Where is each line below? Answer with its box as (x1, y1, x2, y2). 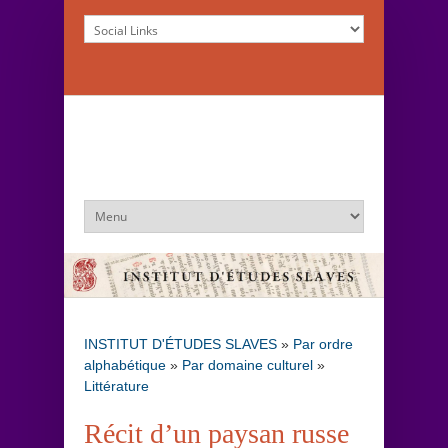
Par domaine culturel (182, 356, 313, 373)
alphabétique (84, 356, 166, 373)
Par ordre (293, 335, 353, 352)
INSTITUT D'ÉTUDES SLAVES (84, 335, 277, 352)
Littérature (84, 377, 149, 394)
